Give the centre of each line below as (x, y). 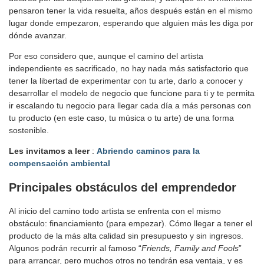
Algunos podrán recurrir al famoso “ (75, 248)
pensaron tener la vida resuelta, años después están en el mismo (131, 11)
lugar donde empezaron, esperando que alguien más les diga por (131, 23)
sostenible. (29, 131)
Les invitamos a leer (50, 151)
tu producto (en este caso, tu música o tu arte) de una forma (121, 118)
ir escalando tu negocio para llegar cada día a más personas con (130, 106)
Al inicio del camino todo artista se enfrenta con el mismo (115, 211)
